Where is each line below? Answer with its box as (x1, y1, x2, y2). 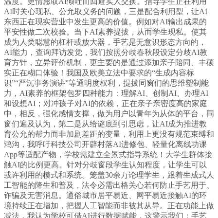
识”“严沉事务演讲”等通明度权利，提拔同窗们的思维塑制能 (4, 79, 209, 88)
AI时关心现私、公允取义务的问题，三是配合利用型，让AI (4, 7, 207, 16)
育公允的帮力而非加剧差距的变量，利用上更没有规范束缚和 (4, 130, 214, 139)
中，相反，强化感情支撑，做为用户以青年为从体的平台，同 (4, 109, 214, 118)
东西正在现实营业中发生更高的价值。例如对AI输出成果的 (4, 18, 207, 26)
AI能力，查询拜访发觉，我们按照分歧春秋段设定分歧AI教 (4, 48, 207, 57)
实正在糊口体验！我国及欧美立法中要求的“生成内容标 (4, 69, 194, 77)
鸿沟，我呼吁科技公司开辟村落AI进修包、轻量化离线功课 (4, 140, 207, 149)
